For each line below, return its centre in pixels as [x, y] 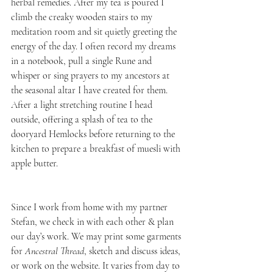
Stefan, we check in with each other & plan [94, 222]
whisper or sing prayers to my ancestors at [91, 75]
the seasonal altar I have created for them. [90, 90]
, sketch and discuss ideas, [133, 251]
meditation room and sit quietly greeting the [95, 31]
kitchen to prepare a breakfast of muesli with [97, 148]
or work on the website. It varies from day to [97, 265]
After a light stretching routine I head [83, 105]
